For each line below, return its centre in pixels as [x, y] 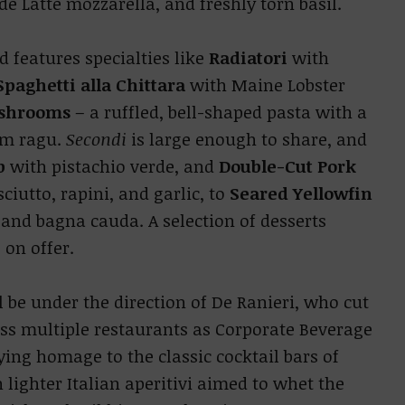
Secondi [96, 139]
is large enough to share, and [246, 139]
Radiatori [245, 58]
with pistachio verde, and [112, 166]
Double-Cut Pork [287, 166]
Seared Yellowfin [301, 193]
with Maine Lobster [265, 85]
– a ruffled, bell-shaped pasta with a [218, 112]
